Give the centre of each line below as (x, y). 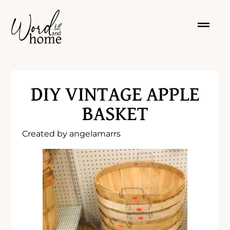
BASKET (115, 114)
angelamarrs (94, 133)
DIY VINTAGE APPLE (115, 95)
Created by (45, 133)
